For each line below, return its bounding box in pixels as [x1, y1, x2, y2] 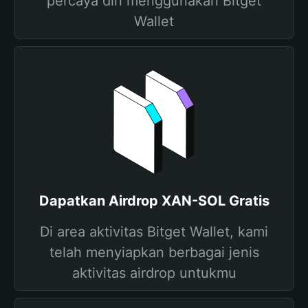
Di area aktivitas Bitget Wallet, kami [40, 223, 268, 240]
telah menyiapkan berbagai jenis [49, 244, 259, 261]
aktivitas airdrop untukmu [71, 265, 236, 281]
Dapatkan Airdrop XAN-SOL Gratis [38, 192, 269, 209]
